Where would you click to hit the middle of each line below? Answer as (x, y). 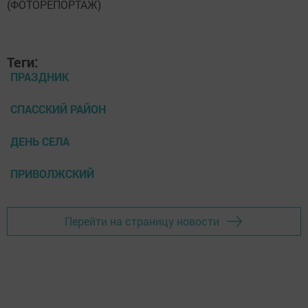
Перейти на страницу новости (142, 221)
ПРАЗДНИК (40, 76)
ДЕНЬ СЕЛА (40, 141)
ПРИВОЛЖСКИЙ (52, 173)
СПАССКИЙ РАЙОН (58, 109)
